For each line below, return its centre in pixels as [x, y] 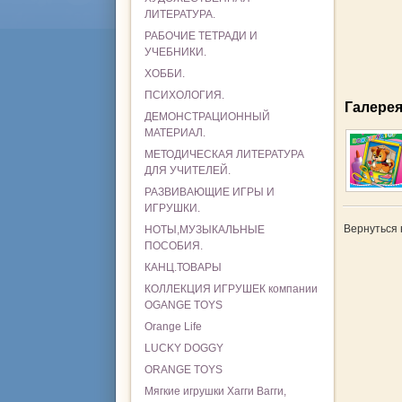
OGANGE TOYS [183, 305]
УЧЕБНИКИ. [175, 52]
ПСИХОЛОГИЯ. [184, 95]
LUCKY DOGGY [184, 348]
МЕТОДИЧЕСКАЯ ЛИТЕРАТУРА [224, 154]
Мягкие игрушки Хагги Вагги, [215, 391]
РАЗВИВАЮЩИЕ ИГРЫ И [209, 192]
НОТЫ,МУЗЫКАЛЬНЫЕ [204, 230]
